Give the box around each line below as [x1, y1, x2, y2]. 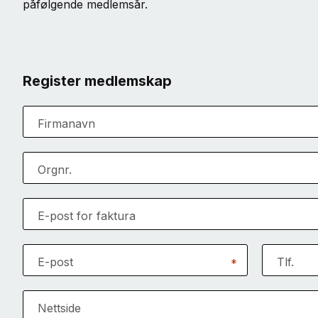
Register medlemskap [23, 72, 172, 89]
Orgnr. [38, 162, 72, 177]
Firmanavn [38, 116, 95, 131]
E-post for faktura [38, 208, 136, 223]
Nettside [38, 300, 81, 315]
